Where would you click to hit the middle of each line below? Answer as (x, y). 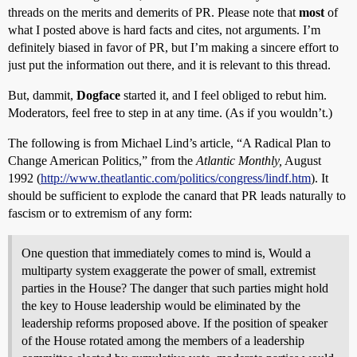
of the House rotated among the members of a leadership (163, 341)
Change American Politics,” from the (102, 161)
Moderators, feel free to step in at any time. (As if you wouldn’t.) (170, 113)
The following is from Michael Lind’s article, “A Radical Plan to (169, 143)
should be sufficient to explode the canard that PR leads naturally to (177, 196)
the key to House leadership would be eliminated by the (161, 306)
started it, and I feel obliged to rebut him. (224, 95)
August (302, 161)
